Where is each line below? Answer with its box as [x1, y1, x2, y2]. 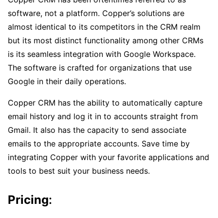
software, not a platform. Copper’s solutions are [8, 8, 184, 18]
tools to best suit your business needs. [8, 166, 150, 176]
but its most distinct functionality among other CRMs [8, 36, 203, 46]
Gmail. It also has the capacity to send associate [8, 125, 186, 135]
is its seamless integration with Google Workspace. [8, 49, 196, 59]
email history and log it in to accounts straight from [8, 111, 198, 122]
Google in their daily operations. [8, 76, 126, 87]
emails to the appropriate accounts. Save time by [8, 139, 190, 149]
